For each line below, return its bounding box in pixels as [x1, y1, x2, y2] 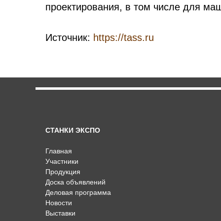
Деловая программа [45, 188, 111, 196]
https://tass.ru [93, 32, 154, 43]
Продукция [45, 168, 80, 176]
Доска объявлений [45, 178, 106, 186]
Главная [45, 147, 72, 155]
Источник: [45, 32, 93, 43]
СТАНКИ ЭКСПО [45, 126, 100, 134]
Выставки [45, 209, 75, 217]
